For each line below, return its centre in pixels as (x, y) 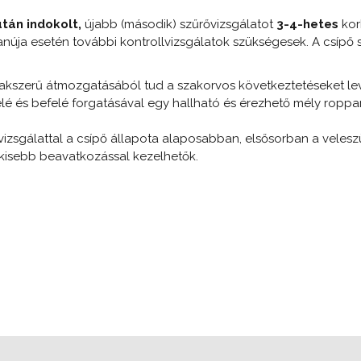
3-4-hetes (307, 24)
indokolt (51, 24)
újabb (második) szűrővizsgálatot (180, 24)
